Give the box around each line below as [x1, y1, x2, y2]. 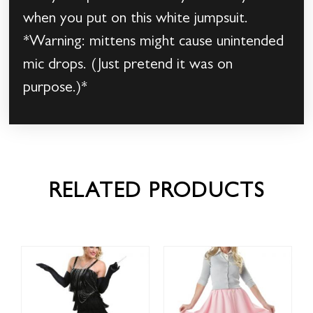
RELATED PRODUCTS [48, 182, 265, 204]
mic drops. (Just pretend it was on [23, 58, 233, 74]
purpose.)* [23, 81, 88, 97]
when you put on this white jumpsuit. [23, 12, 249, 28]
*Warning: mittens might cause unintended [23, 35, 284, 51]
